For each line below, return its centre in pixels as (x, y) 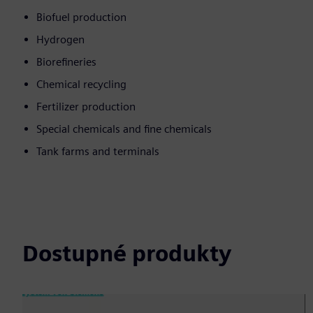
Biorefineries (66, 62)
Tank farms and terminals (98, 152)
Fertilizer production (86, 107)
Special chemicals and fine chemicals (124, 129)
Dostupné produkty (127, 254)
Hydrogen (60, 40)
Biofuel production (81, 17)
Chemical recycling (81, 85)
